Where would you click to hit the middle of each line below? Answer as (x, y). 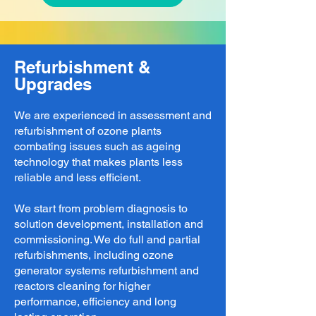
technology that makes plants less (98, 162)
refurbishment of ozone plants (88, 131)
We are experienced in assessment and (113, 115)
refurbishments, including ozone (94, 255)
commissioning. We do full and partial (107, 239)
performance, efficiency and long (95, 302)
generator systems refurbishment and (107, 271)
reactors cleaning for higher (82, 286)
